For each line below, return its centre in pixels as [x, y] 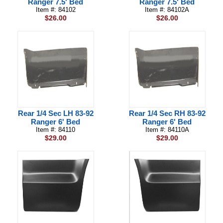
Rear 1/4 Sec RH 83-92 [167, 113]
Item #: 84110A [167, 130]
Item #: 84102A [167, 10]
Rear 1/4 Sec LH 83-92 [56, 113]
